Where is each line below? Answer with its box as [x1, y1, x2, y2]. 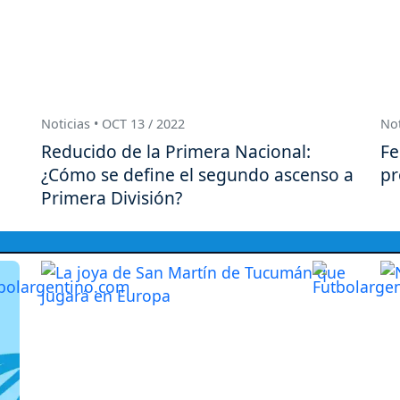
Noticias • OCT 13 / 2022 [41, 115, 185, 133]
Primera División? [41, 185, 182, 210]
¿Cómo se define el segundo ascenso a [41, 162, 354, 187]
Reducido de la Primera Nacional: [41, 138, 311, 163]
